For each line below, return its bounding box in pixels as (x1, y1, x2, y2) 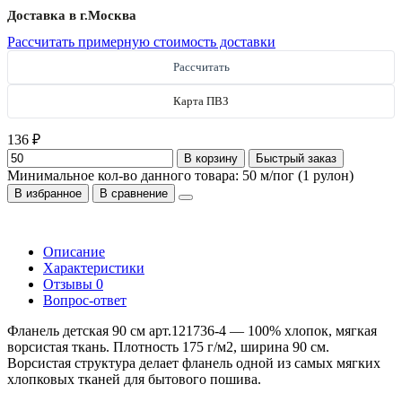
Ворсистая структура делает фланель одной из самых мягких (7, 354, 380, 371)
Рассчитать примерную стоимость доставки (7, 33, 275, 49)
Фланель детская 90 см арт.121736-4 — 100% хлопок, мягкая (7, 322, 377, 338)
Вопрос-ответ (43, 292, 127, 308)
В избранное (14, 186, 82, 200)
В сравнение (100, 186, 168, 200)
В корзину (184, 151, 238, 165)
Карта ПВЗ (173, 93, 229, 108)
